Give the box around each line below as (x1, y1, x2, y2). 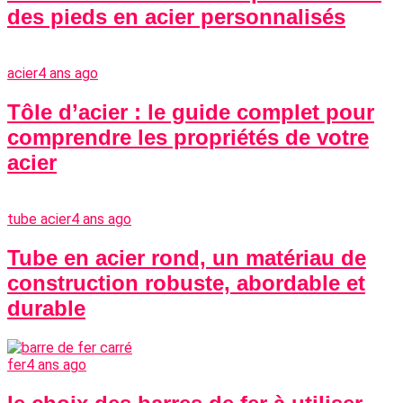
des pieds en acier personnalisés (7, 4, 345, 30)
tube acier (7, 210, 71, 228)
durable (7, 295, 85, 320)
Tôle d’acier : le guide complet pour (7, 100, 374, 125)
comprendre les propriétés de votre (7, 125, 369, 150)
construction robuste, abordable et (7, 270, 365, 295)
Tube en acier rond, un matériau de (7, 245, 366, 270)
